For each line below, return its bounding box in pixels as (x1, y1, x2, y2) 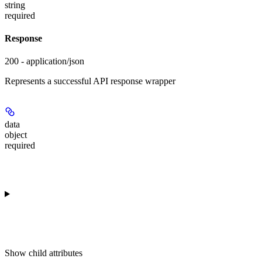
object (5, 130, 27, 140)
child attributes (29, 248, 82, 258)
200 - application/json (5, 56, 84, 67)
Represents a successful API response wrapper (5, 76, 175, 87)
